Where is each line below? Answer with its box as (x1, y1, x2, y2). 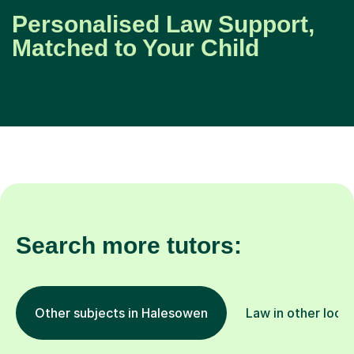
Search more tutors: (16, 232, 242, 259)
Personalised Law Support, (12, 11, 314, 38)
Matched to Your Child (12, 35, 259, 62)
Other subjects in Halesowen (35, 305, 208, 322)
